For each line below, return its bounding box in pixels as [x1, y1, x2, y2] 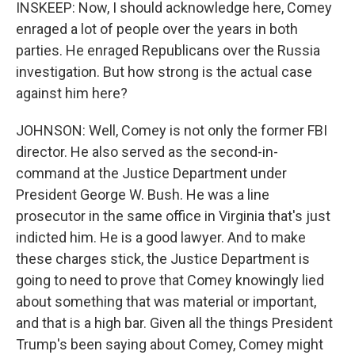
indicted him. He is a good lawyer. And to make [16, 229, 306, 246]
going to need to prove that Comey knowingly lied [16, 272, 324, 288]
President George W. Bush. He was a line [16, 186, 269, 203]
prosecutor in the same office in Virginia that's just [16, 208, 330, 224]
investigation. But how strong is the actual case [16, 63, 312, 80]
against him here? [16, 85, 128, 101]
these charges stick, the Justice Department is [16, 250, 310, 267]
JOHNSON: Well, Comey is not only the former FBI [16, 122, 327, 139]
